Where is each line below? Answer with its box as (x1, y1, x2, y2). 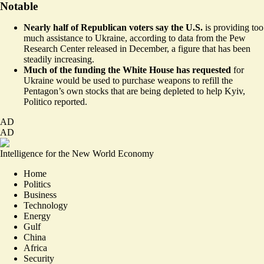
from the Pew (193, 32, 246, 43)
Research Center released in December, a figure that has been (24, 43, 250, 54)
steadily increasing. (24, 54, 94, 64)
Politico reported (24, 96, 85, 107)
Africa (24, 242, 47, 253)
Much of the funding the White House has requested (24, 64, 231, 75)
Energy (24, 210, 51, 221)
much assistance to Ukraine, (24, 32, 130, 43)
